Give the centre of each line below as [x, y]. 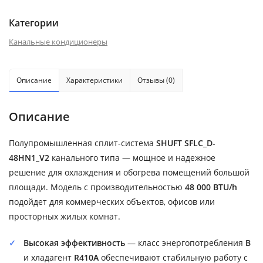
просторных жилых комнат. [65, 216]
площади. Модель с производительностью [97, 187]
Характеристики [95, 80]
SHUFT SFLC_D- [186, 143]
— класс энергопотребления [185, 242]
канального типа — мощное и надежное [132, 157]
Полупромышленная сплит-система [82, 143]
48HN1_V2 [29, 157]
